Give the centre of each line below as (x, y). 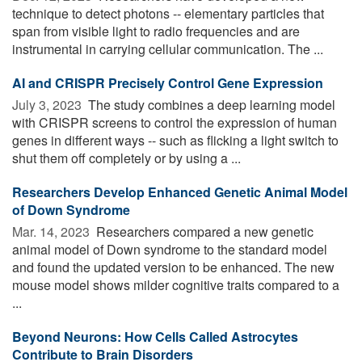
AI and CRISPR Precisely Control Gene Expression (168, 82)
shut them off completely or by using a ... (126, 158)
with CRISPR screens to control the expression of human (175, 122)
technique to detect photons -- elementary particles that (168, 13)
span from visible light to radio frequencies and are (156, 31)
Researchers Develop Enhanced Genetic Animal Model (180, 192)
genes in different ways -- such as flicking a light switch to (175, 140)
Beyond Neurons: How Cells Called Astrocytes (155, 336)
